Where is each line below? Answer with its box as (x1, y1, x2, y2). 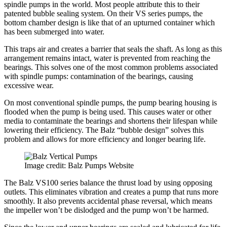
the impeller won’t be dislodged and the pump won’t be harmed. (4, 205, 209, 214)
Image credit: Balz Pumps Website (24, 161, 134, 170)
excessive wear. (4, 81, 54, 90)
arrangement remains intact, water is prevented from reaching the (4, 53, 210, 62)
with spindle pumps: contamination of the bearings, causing (4, 71, 193, 81)
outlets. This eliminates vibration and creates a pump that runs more (4, 187, 218, 196)
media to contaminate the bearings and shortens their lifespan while (4, 116, 217, 125)
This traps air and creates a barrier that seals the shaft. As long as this (4, 44, 222, 53)
